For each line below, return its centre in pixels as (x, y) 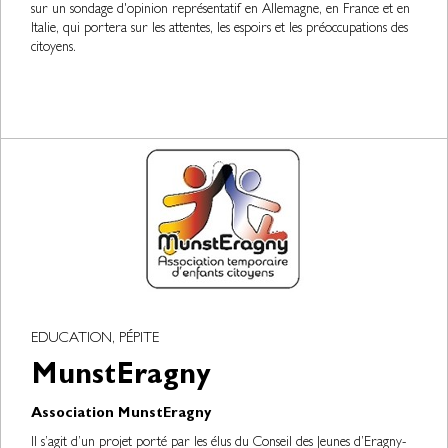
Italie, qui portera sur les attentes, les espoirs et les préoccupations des (219, 29)
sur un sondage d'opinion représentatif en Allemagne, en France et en (220, 10)
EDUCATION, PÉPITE (95, 339)
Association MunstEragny (121, 414)
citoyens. (53, 48)
